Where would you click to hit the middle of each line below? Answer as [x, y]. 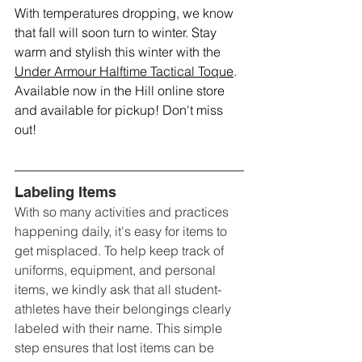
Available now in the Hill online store [121, 91]
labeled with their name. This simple [120, 328]
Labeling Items [65, 192]
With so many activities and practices [123, 212]
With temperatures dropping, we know [126, 13]
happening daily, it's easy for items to [122, 232]
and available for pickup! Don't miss [120, 110]
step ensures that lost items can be [116, 348]
